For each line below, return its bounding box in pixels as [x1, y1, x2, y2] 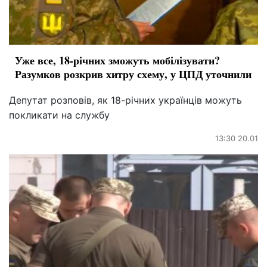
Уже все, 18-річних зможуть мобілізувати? [15, 52, 220, 68]
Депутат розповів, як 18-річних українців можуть [9, 94, 242, 106]
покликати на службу [9, 108, 110, 121]
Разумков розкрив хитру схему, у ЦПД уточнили [15, 66, 252, 82]
